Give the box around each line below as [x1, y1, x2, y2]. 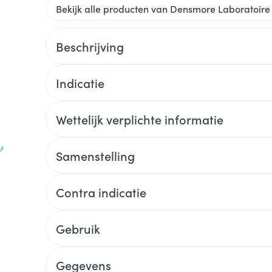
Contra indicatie [55, 183, 146, 200]
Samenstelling [55, 147, 135, 164]
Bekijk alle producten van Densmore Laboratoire [55, 2, 270, 15]
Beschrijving [55, 38, 124, 55]
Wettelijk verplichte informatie [55, 110, 223, 127]
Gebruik [55, 220, 100, 237]
